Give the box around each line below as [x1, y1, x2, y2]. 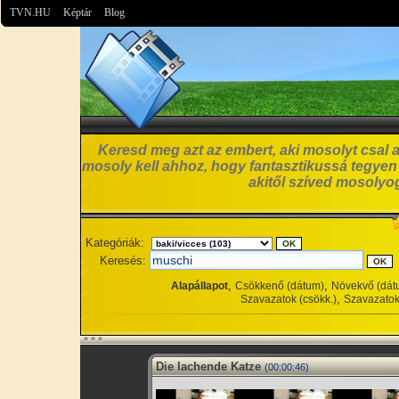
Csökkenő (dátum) [235, 280, 324, 292]
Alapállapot [171, 280, 228, 292]
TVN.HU [10, 6, 51, 19]
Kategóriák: [85, 236, 144, 249]
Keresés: [100, 254, 146, 267]
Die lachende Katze [156, 360, 261, 373]
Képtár [63, 6, 92, 19]
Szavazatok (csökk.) [240, 293, 337, 305]
